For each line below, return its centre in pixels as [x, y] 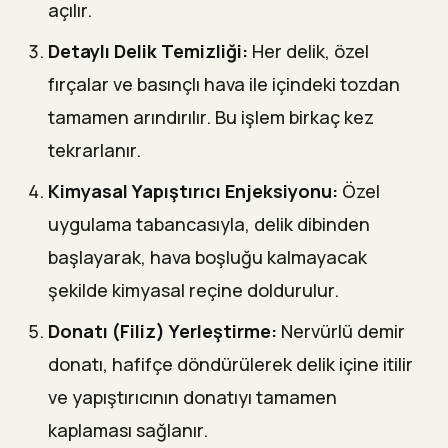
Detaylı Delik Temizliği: [148, 50]
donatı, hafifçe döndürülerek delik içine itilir [230, 363]
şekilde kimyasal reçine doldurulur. [193, 289]
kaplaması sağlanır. [128, 429]
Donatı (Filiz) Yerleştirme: [162, 330]
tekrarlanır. [94, 149]
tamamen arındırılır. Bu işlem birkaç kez [211, 116]
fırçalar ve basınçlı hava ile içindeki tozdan [224, 83]
